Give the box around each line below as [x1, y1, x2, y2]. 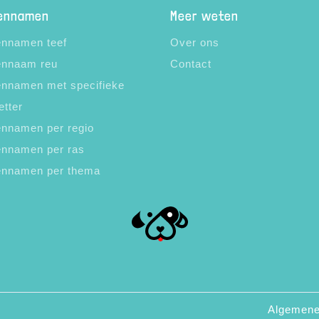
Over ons [170, 36, 219, 48]
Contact [170, 58, 211, 70]
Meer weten [170, 8, 239, 24]
